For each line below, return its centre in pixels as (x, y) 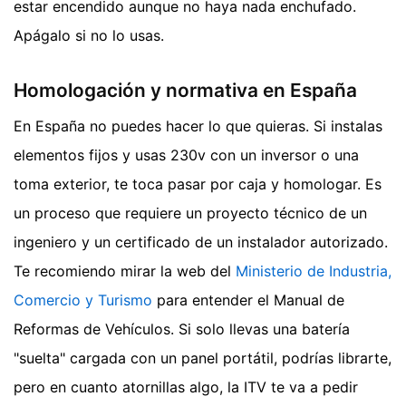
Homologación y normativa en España (185, 90)
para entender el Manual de (248, 300)
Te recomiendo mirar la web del (125, 271)
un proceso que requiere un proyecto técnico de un (190, 213)
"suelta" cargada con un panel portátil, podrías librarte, (203, 358)
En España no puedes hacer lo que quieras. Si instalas (198, 126)
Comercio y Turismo (83, 300)
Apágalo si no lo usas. (89, 35)
